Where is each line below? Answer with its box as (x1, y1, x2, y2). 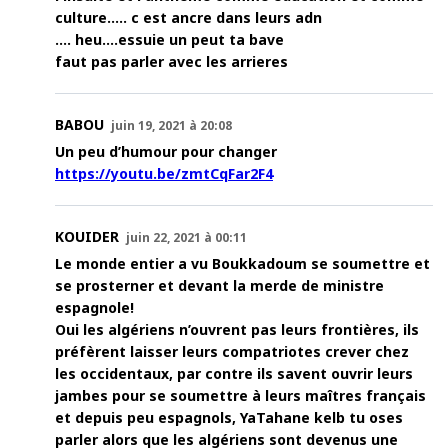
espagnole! (55, 298, 134, 318)
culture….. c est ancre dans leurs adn (55, 8, 322, 28)
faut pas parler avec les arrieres (55, 52, 288, 72)
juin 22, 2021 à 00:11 (126, 229, 247, 247)
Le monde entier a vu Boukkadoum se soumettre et (55, 254, 430, 274)
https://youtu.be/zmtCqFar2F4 (55, 164, 273, 184)
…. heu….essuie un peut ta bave (55, 30, 284, 50)
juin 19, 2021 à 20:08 (111, 117, 232, 135)
